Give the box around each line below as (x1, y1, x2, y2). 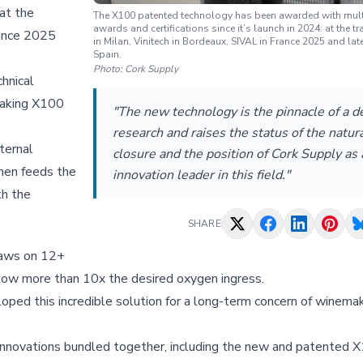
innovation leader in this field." (113, 166, 290, 185)
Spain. (93, 48, 122, 62)
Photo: (93, 62, 125, 76)
